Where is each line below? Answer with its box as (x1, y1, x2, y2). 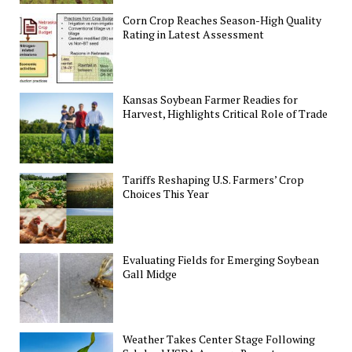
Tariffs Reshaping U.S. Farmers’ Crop (123, 171, 305, 187)
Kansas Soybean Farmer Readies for (123, 92, 299, 108)
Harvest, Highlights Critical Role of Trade (123, 106, 328, 122)
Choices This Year (123, 185, 210, 201)
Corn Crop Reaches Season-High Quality (123, 12, 322, 27)
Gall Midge (123, 266, 178, 281)
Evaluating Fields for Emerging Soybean (123, 251, 320, 267)
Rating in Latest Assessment (123, 26, 265, 42)
